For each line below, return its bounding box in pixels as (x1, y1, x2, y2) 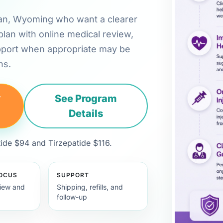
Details (69, 108, 104, 119)
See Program (55, 93, 117, 105)
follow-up (57, 193, 88, 201)
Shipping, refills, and (57, 183, 123, 191)
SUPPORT (57, 171, 90, 179)
